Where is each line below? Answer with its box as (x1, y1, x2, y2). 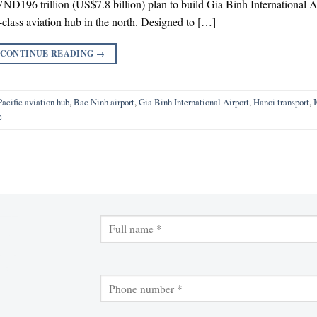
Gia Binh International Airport (139, 96, 249, 109)
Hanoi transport (253, 96, 309, 109)
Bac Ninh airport (74, 96, 134, 109)
